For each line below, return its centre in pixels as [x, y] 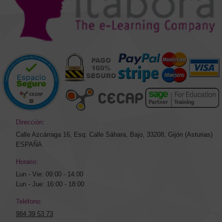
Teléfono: [29, 202]
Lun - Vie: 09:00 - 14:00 [50, 174]
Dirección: [30, 122]
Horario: [27, 162]
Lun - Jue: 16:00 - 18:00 [50, 184]
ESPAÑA [29, 145]
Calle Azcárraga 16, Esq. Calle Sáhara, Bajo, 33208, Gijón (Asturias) [114, 135]
